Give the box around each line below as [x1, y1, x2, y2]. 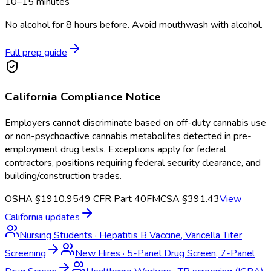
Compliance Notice [57, 89, 161, 105]
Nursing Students [19, 228, 93, 242]
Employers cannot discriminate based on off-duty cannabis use [5, 116, 266, 129]
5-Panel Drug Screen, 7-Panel [127, 246, 255, 260]
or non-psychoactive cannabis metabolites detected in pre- [5, 129, 252, 143]
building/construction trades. [5, 169, 122, 183]
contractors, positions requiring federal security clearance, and [5, 155, 261, 169]
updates [43, 210, 80, 224]
